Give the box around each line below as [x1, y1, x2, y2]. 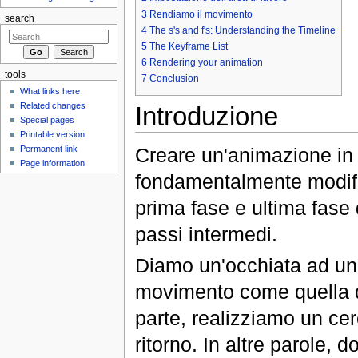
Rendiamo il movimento [149, 8, 253, 20]
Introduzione [134, 101, 278, 132]
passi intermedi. [134, 222, 277, 245]
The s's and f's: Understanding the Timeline [149, 24, 336, 36]
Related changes [20, 100, 86, 110]
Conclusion [149, 73, 199, 85]
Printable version [20, 129, 86, 139]
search [4, 14, 34, 24]
